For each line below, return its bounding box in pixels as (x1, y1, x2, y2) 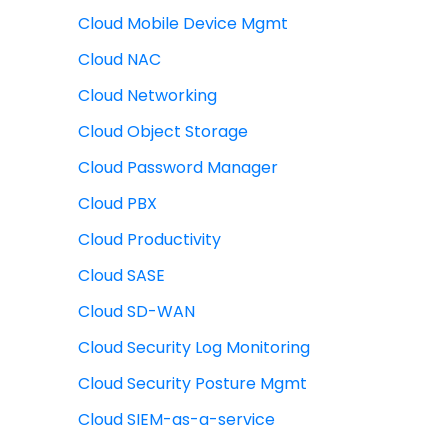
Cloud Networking (78, 84, 217, 108)
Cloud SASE (78, 264, 165, 288)
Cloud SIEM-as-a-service (78, 408, 275, 432)
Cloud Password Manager (78, 156, 278, 180)
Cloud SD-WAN (78, 300, 195, 324)
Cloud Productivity (78, 228, 221, 252)
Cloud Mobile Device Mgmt (78, 12, 288, 36)
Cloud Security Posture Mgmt (78, 372, 307, 396)
